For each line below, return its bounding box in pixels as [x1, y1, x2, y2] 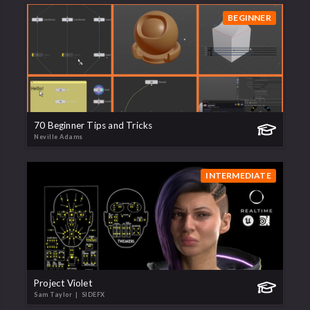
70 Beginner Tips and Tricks [34, 120, 153, 131]
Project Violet [34, 277, 92, 289]
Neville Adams [34, 133, 83, 141]
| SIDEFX [73, 291, 105, 299]
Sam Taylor [34, 291, 74, 299]
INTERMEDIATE [206, 170, 271, 181]
